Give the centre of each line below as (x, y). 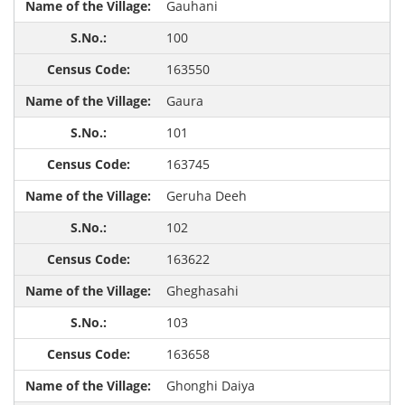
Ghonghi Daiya (210, 386)
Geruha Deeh (206, 196)
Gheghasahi (202, 291)
